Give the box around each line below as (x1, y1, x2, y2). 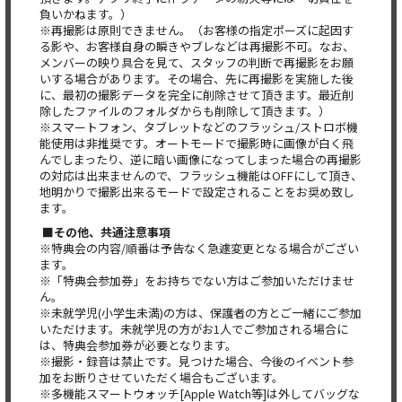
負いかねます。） (39, 5, 132, 22)
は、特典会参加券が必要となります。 (39, 336, 237, 354)
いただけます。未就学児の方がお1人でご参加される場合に (39, 320, 348, 337)
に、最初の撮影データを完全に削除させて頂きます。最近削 (39, 86, 354, 103)
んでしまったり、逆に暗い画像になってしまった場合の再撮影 (39, 151, 362, 168)
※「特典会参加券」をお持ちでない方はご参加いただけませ (39, 272, 354, 289)
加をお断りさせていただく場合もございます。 (39, 369, 284, 386)
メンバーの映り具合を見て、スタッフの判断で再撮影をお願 (39, 54, 354, 71)
